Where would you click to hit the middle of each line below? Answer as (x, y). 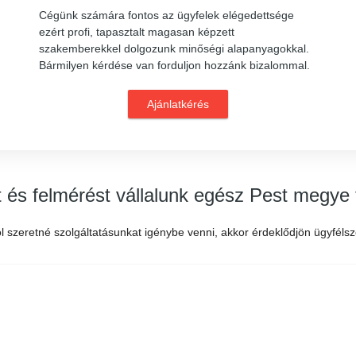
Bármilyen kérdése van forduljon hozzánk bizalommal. (174, 65)
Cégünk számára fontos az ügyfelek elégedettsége (166, 15)
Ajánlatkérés (178, 104)
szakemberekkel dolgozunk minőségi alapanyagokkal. (174, 48)
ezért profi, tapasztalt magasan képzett (137, 32)
